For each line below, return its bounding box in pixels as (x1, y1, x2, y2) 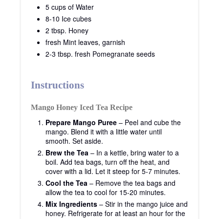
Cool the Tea (45, 178, 88, 188)
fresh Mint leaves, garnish (45, 37, 125, 47)
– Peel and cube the (117, 117, 181, 128)
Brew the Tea (45, 148, 88, 158)
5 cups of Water (45, 2, 94, 12)
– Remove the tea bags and (88, 178, 175, 188)
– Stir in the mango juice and (97, 199, 188, 209)
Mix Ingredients (45, 199, 97, 209)
